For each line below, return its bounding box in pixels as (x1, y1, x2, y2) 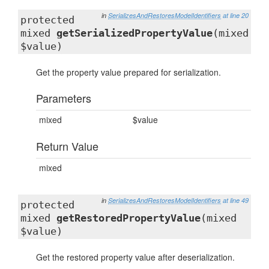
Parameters (36, 90, 91, 106)
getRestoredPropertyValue (56, 212, 201, 224)
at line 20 (223, 11, 249, 20)
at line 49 (223, 196, 249, 205)
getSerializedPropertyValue (56, 27, 213, 39)
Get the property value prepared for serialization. (36, 66, 221, 78)
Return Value (36, 138, 98, 154)
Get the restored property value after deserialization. (36, 251, 235, 263)
